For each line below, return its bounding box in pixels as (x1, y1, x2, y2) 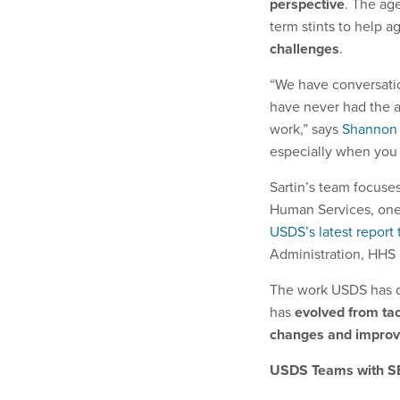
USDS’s (270, 221, 315, 242)
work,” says (270, 118, 342, 139)
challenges (270, 37, 339, 59)
